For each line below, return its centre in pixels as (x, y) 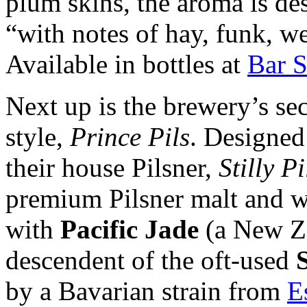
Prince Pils (130, 136)
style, (38, 136)
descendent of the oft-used (151, 260)
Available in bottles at (126, 64)
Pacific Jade (130, 229)
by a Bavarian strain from (146, 291)
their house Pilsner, (112, 167)
